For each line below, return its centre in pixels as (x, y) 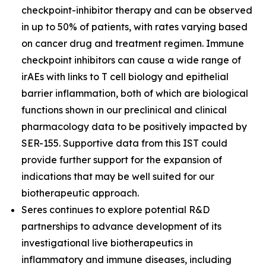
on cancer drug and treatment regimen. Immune (133, 43)
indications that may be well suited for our (118, 176)
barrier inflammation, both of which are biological (135, 93)
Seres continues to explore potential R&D (115, 210)
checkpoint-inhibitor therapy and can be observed (137, 10)
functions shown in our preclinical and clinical (124, 110)
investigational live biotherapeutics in (107, 243)
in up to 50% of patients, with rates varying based (134, 27)
